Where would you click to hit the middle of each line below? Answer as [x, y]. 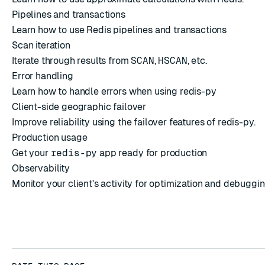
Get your [31, 153]
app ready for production [152, 153]
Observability [41, 168]
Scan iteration [41, 45]
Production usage [50, 138]
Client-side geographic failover [79, 107]
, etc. [197, 61]
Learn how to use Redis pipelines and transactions [119, 30]
